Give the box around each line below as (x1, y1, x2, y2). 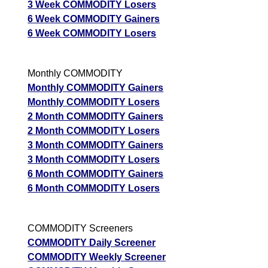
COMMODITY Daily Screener (28, 237, 156, 248)
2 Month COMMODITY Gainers (28, 111, 164, 122)
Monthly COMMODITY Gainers (28, 83, 164, 93)
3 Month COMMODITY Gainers (28, 140, 164, 151)
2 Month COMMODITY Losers (28, 126, 160, 136)
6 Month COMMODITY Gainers (28, 169, 164, 179)
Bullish (177, 20, 207, 31)
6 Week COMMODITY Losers (28, 28, 157, 39)
